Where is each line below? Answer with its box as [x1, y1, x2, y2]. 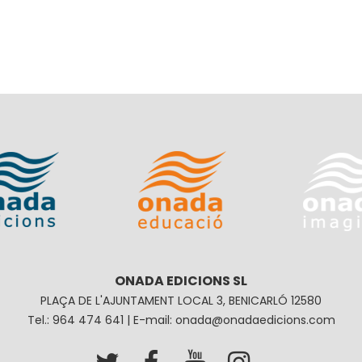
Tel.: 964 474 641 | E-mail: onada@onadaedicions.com [27, 312, 335, 329]
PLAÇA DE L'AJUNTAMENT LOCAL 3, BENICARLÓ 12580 [40, 293, 322, 309]
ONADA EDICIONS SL [115, 271, 247, 291]
